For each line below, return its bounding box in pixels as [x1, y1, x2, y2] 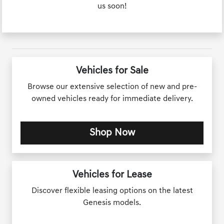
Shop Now [89, 128, 135, 138]
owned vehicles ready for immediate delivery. [31, 95, 193, 103]
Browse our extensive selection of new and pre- [27, 83, 197, 91]
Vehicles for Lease [72, 170, 152, 180]
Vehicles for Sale [75, 66, 148, 76]
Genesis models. [83, 199, 141, 207]
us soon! [97, 2, 126, 11]
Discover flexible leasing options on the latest [31, 187, 193, 195]
